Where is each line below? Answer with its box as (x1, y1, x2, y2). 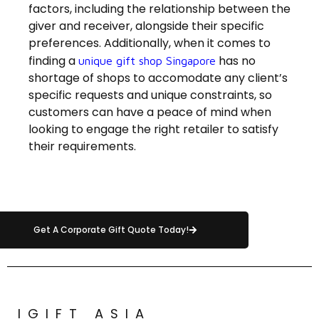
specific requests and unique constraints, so (28, 87, 272, 104)
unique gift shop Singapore (78, 54, 216, 68)
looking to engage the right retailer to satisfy (28, 121, 278, 138)
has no (216, 53, 256, 70)
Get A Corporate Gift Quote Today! (33, 224, 189, 236)
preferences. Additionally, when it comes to (28, 35, 271, 52)
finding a (28, 53, 78, 70)
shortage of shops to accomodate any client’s (28, 70, 288, 87)
